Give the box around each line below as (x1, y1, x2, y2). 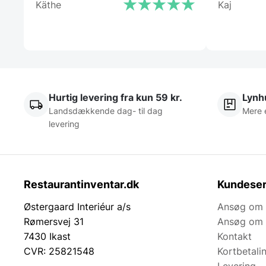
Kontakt (217, 230, 252, 243)
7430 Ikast (24, 230, 71, 243)
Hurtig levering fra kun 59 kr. (49, 91, 182, 104)
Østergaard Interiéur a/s (24, 201, 131, 213)
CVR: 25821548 (24, 245, 94, 258)
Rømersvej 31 (24, 216, 84, 228)
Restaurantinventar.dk (24, 178, 139, 191)
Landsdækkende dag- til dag (49, 106, 163, 116)
